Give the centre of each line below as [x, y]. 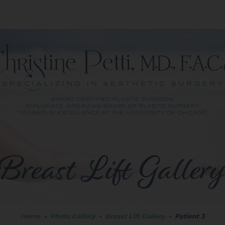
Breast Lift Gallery [135, 216]
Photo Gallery [73, 216]
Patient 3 [190, 216]
